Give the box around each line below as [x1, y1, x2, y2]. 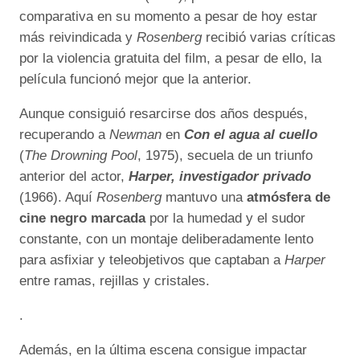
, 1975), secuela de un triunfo [137, 148, 313, 164]
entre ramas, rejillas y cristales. [19, 273, 210, 289]
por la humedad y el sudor [149, 211, 305, 227]
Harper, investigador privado [129, 169, 311, 185]
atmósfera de [247, 190, 330, 206]
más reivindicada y [19, 30, 137, 46]
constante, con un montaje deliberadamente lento [19, 231, 313, 247]
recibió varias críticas [202, 30, 336, 46]
